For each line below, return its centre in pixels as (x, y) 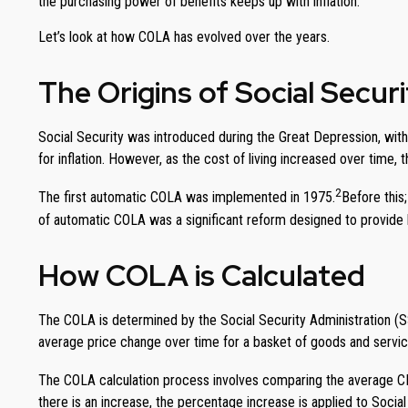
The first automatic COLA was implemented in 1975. (187, 198)
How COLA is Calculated (202, 275)
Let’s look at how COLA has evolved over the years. (184, 37)
